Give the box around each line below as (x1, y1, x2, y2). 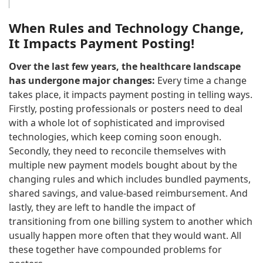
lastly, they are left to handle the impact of (9, 200, 195, 214)
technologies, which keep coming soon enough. (9, 130, 221, 143)
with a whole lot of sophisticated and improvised (9, 116, 225, 129)
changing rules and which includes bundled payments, (9, 172, 251, 186)
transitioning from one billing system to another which (9, 214, 252, 228)
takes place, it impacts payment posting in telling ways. (9, 87, 252, 101)
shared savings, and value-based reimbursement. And (9, 186, 248, 200)
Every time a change (155, 73, 247, 87)
